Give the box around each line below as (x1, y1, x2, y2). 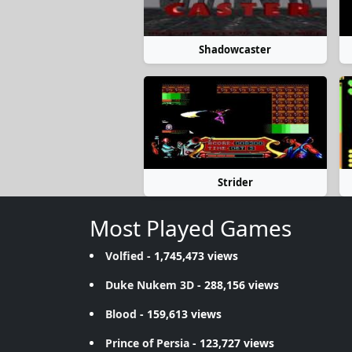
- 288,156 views (194, 277, 279, 292)
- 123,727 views (189, 335, 274, 350)
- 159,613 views (137, 306, 222, 321)
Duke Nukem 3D (105, 277, 194, 292)
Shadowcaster (199, 42, 272, 57)
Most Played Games (90, 213, 291, 243)
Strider (217, 175, 253, 189)
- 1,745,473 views (144, 248, 238, 263)
